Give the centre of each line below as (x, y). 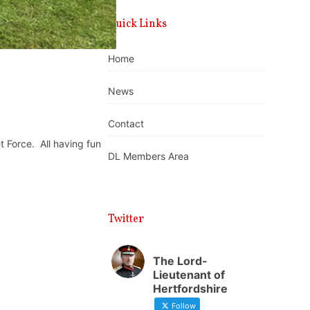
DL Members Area (149, 156)
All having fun (69, 143)
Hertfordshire (191, 288)
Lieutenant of (189, 274)
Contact (126, 124)
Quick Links (138, 24)
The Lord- (181, 261)
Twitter (126, 219)
